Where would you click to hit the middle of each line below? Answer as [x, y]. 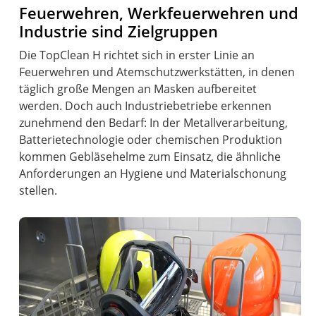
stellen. [38, 191]
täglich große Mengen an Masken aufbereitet [138, 89]
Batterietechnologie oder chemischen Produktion [151, 140]
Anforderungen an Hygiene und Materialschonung [153, 174]
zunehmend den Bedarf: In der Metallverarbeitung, [154, 123]
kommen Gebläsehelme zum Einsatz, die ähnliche [150, 157]
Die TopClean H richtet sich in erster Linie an [137, 55]
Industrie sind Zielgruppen [119, 32]
